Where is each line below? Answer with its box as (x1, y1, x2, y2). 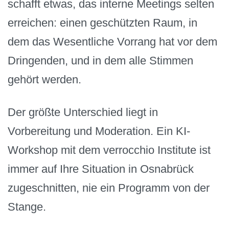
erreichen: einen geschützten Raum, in (8, 16, 197, 29)
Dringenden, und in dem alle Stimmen (8, 54, 193, 67)
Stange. (8, 200, 46, 214)
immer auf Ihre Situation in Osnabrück (8, 163, 194, 176)
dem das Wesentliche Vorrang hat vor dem (8, 35, 217, 48)
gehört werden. (8, 73, 81, 86)
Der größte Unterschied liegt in (8, 106, 158, 119)
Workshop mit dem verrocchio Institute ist (8, 144, 211, 157)
